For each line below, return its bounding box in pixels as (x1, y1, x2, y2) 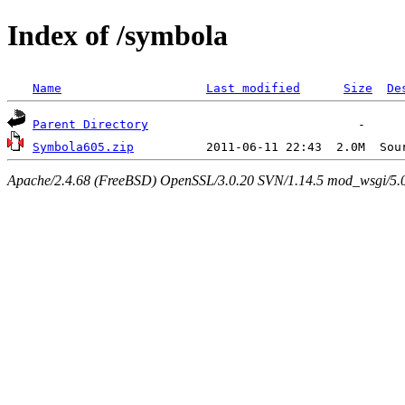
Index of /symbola (7, 19, 228, 52)
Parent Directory (33, 117, 148, 131)
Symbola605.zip (33, 139, 134, 154)
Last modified (206, 80, 300, 95)
